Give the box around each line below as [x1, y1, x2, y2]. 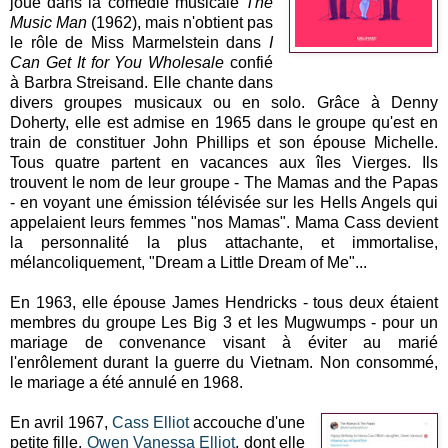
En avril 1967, [10, 413, 113, 431]
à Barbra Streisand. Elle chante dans [10, 73, 274, 91]
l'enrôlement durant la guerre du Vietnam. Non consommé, [10, 353, 438, 371]
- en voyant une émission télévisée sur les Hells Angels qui [10, 193, 438, 211]
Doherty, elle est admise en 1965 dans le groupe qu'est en [10, 113, 438, 131]
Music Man [10, 13, 88, 31]
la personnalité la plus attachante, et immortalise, [10, 233, 438, 251]
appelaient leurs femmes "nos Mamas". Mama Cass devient [10, 213, 438, 231]
